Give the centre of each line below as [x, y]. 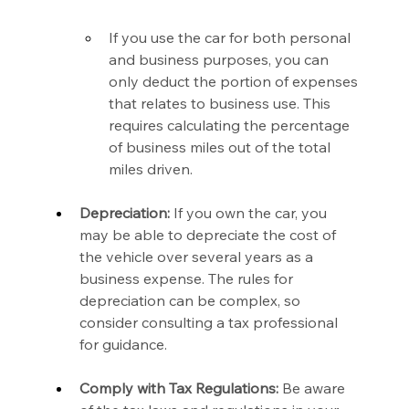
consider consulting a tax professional [211, 323]
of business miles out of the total [222, 147]
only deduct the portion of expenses [236, 82]
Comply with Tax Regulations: [179, 388]
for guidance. [124, 345]
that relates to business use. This [222, 104]
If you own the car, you [251, 213]
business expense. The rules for [189, 279]
